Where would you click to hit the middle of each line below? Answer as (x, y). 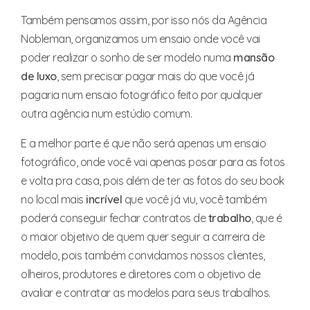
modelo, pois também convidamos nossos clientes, (143, 255)
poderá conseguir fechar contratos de (115, 218)
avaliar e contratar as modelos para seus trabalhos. (146, 292)
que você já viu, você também (194, 199)
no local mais (53, 199)
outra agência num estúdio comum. (106, 113)
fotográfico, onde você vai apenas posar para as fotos (153, 162)
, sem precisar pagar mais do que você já (155, 76)
